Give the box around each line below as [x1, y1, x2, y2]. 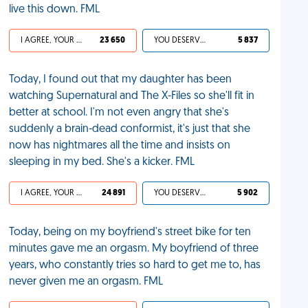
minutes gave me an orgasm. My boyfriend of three [9, 243, 259, 254]
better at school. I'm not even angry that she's [9, 107, 230, 118]
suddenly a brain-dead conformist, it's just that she [9, 124, 251, 135]
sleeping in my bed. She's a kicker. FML [9, 157, 195, 168]
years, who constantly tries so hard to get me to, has [9, 260, 261, 271]
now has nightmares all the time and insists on [9, 140, 231, 151]
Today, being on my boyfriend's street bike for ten [9, 227, 252, 238]
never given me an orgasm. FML [9, 276, 164, 287]
